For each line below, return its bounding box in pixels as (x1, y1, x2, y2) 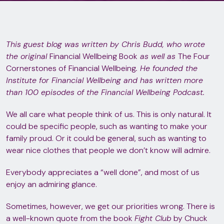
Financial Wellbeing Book (49, 51, 137, 61)
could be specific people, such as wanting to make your (6, 121, 207, 131)
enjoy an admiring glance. (6, 179, 97, 189)
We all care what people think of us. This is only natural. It (6, 109, 211, 119)
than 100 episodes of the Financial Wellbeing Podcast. (6, 87, 204, 97)
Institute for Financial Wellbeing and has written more (6, 75, 203, 85)
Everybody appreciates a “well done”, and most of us (6, 167, 199, 177)
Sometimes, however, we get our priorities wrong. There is (6, 201, 215, 211)
